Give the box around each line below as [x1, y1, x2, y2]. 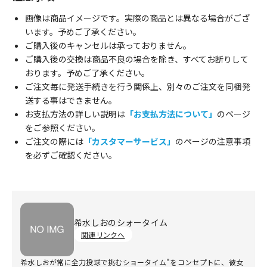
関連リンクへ [81, 229, 125, 240]
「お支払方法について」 [125, 108, 217, 120]
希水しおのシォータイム [74, 216, 168, 228]
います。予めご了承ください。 [25, 26, 141, 38]
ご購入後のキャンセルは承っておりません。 [25, 39, 191, 51]
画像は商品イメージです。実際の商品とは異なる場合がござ [25, 12, 250, 24]
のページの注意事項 [175, 135, 250, 147]
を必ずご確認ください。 [25, 149, 117, 161]
